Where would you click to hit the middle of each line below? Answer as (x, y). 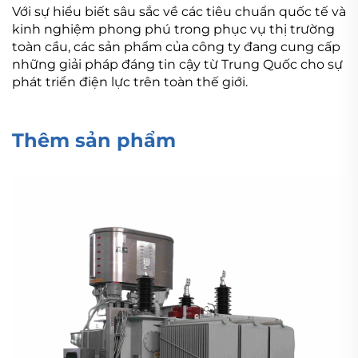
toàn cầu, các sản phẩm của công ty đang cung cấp (176, 46)
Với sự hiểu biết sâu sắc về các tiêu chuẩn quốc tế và (179, 11)
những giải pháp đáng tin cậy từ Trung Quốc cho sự (177, 64)
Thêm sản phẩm (94, 140)
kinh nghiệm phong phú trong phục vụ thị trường (173, 29)
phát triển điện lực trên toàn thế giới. (130, 82)
